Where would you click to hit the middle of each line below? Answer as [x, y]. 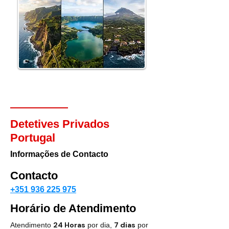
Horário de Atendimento [73, 208]
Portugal [33, 138]
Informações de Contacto [59, 154]
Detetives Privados [60, 124]
